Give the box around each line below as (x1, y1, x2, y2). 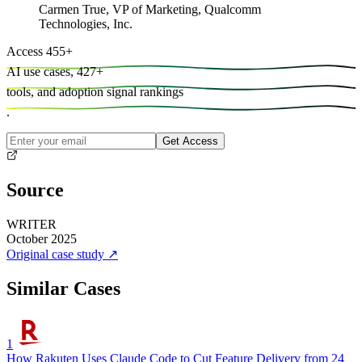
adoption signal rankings (59, 84, 183, 99)
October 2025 (6, 232, 77, 246)
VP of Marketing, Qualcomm (112, 2, 261, 16)
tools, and (6, 84, 56, 99)
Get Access (162, 134, 218, 147)
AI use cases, (6, 64, 74, 78)
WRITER (6, 217, 57, 232)
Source (6, 179, 64, 201)
